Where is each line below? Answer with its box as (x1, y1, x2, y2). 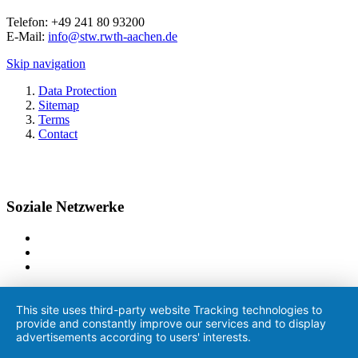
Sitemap (38, 98, 79, 113)
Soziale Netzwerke (6, 198, 124, 216)
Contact (38, 127, 78, 141)
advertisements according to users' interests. (16, 330, 251, 344)
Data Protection (38, 84, 117, 98)
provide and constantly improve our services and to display (16, 316, 326, 330)
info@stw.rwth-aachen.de (48, 30, 177, 44)
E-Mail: (6, 30, 48, 44)
